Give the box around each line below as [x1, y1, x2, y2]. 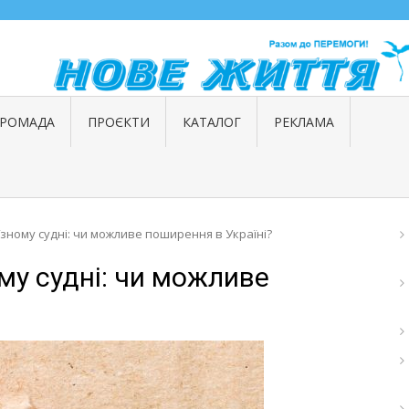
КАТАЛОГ [182, 112, 241, 131]
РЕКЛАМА [273, 112, 334, 131]
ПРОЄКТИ [87, 112, 150, 131]
